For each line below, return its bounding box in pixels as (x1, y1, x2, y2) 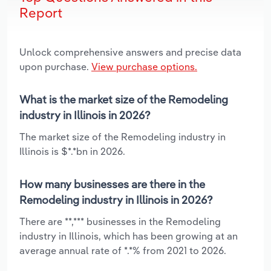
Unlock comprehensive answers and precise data (19, 45, 241, 58)
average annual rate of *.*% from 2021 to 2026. (19, 244, 226, 256)
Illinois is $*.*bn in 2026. (19, 145, 125, 157)
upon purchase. (19, 60, 91, 73)
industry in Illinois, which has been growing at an (19, 229, 238, 242)
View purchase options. (91, 60, 197, 73)
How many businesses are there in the (19, 177, 205, 191)
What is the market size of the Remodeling (19, 92, 228, 106)
